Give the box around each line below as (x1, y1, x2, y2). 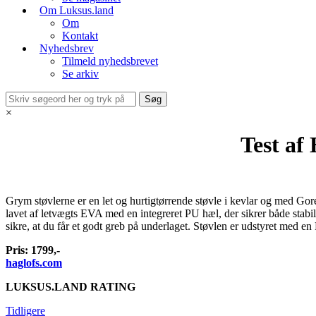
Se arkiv (62, 68, 99, 80)
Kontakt (62, 30, 98, 42)
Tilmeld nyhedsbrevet (62, 55, 158, 67)
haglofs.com (6, 257, 62, 269)
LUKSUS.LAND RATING (6, 281, 138, 293)
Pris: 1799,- (6, 244, 60, 256)
